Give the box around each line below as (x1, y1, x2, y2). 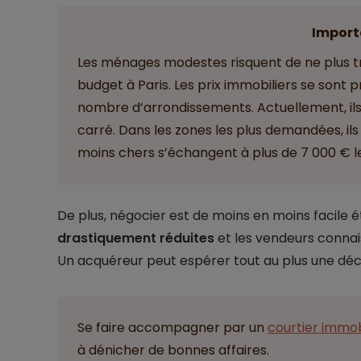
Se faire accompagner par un (77, 317, 268, 337)
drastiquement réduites (56, 228, 214, 247)
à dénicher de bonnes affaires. (77, 340, 269, 359)
